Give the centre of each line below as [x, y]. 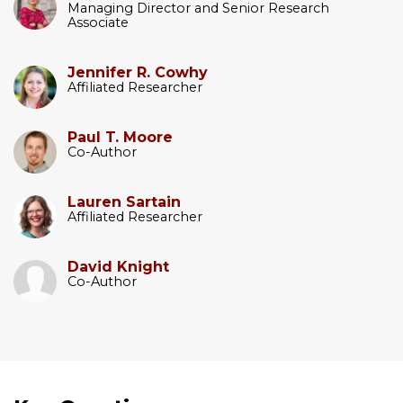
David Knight [118, 266]
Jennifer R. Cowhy [138, 72]
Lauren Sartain [124, 201]
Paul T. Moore [120, 137]
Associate [98, 22]
